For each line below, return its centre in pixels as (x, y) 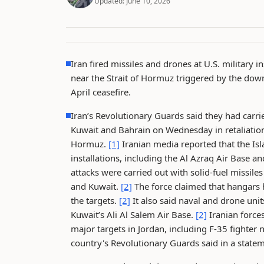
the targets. (95, 200)
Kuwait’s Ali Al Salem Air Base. (133, 214)
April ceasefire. (101, 92)
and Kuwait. (96, 186)
